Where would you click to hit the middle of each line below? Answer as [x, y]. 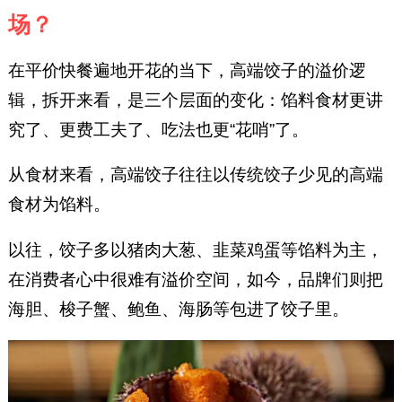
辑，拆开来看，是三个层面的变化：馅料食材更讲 [195, 100]
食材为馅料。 [59, 205]
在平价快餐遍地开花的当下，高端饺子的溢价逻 [187, 70]
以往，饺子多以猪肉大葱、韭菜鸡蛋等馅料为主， [195, 250]
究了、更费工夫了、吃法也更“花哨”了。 [158, 129]
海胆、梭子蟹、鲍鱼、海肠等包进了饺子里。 [178, 310]
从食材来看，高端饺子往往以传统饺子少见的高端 [195, 175]
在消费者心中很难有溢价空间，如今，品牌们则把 [195, 280]
